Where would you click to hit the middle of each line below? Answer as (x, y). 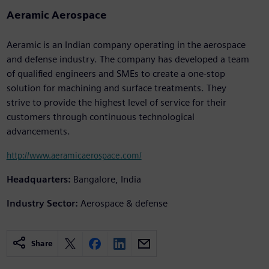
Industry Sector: (42, 204)
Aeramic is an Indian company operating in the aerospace (126, 45)
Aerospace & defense (124, 204)
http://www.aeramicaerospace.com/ (74, 156)
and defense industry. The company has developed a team (128, 59)
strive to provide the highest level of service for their (116, 103)
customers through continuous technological (100, 117)
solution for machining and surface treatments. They (116, 88)
